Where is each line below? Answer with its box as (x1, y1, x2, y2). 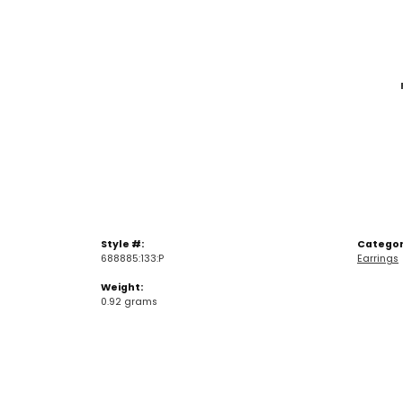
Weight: (101, 283, 143, 293)
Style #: (101, 240, 144, 250)
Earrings (357, 255, 399, 264)
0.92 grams (101, 298, 157, 308)
